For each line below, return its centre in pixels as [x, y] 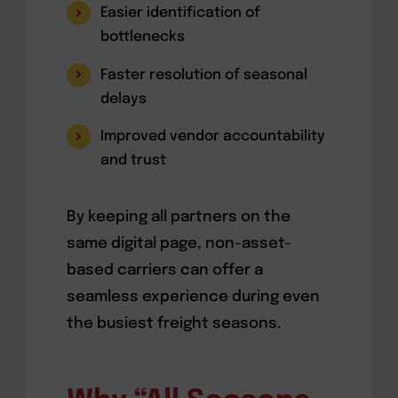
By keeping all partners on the [178, 218]
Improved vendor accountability [213, 137]
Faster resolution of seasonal [204, 75]
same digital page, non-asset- [179, 244]
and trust [134, 161]
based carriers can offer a [164, 271]
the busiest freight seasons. [174, 324]
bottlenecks [143, 37]
